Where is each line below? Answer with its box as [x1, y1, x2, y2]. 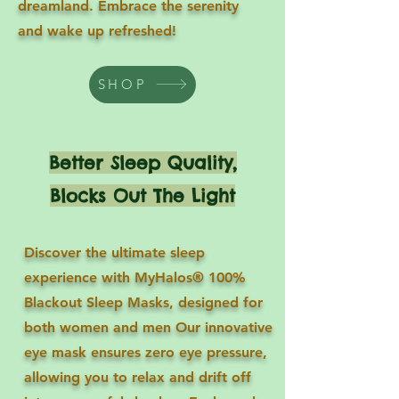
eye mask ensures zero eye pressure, [24, 343, 267, 361]
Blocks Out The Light [50, 183, 235, 207]
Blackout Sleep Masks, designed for [24, 293, 263, 311]
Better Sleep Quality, [48, 151, 237, 174]
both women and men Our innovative [24, 318, 273, 336]
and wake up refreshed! [18, 21, 176, 39]
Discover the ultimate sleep [24, 243, 205, 261]
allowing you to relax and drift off [24, 368, 251, 386]
